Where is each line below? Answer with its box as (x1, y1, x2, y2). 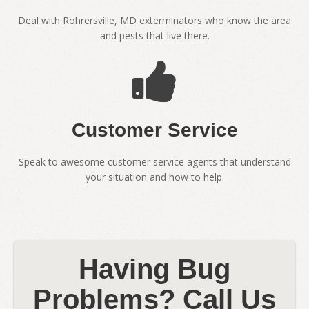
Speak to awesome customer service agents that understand (18, 154, 291, 168)
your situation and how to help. (85, 170, 224, 183)
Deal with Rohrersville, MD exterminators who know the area (18, 13, 291, 27)
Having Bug (79, 253, 230, 284)
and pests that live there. (99, 28, 210, 42)
